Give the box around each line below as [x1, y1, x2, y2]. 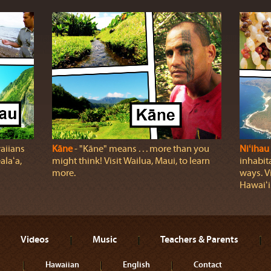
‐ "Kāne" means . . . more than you [72, 143, 209, 154]
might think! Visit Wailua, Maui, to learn [51, 155, 210, 166]
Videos [21, 233, 49, 245]
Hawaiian [45, 259, 79, 270]
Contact [194, 259, 222, 270]
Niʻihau [239, 143, 269, 154]
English [123, 259, 150, 270]
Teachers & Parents [160, 233, 238, 245]
